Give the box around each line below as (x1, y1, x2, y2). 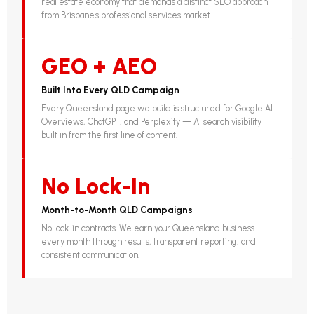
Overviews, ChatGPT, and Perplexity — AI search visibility (41, 116, 262, 128)
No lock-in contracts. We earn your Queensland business (41, 223, 255, 234)
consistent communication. (41, 250, 140, 261)
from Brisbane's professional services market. (41, 10, 212, 21)
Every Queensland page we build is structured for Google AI (41, 103, 273, 114)
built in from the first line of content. (41, 130, 178, 141)
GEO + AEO (41, 53, 158, 81)
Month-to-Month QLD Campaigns (41, 204, 193, 215)
